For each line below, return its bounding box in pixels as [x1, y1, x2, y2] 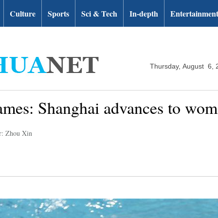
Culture [10, 8, 36, 19]
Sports [48, 8, 69, 19]
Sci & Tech [81, 8, 117, 19]
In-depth [129, 8, 158, 19]
